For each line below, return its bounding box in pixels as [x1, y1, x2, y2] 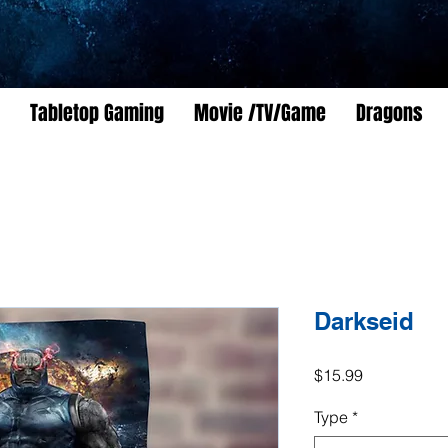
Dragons [356, 98, 423, 128]
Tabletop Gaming [30, 98, 164, 128]
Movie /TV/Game [194, 98, 326, 128]
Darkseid [314, 307, 414, 335]
